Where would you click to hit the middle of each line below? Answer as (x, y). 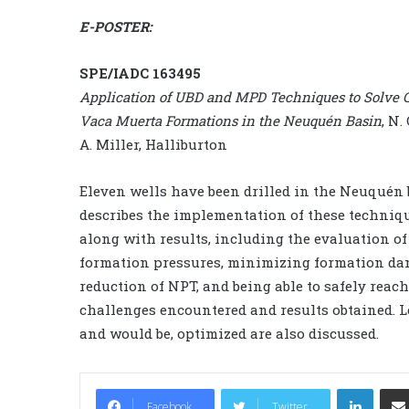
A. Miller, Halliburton (153, 144)
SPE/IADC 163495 (140, 73)
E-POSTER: (115, 26)
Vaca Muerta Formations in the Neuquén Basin (231, 120)
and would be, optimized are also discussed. (229, 333)
